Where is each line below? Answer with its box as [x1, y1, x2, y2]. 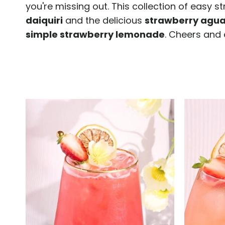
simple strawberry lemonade [26, 28, 165, 41]
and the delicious [63, 14, 145, 27]
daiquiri [26, 14, 63, 27]
